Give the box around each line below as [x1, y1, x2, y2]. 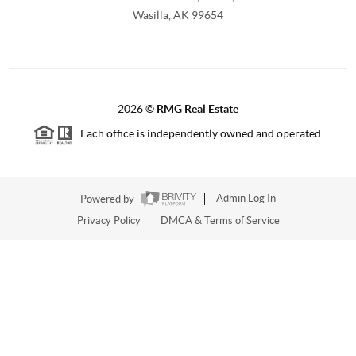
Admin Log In [216, 192, 276, 205]
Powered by [80, 192, 137, 205]
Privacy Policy [76, 214, 141, 226]
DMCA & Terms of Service [160, 214, 280, 226]
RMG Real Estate [157, 103, 238, 116]
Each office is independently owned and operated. [72, 127, 323, 141]
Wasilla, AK [133, 9, 189, 22]
